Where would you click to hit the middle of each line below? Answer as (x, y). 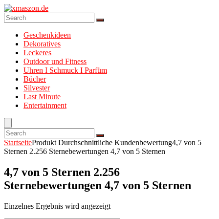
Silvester (37, 88)
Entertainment (45, 105)
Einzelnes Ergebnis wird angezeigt (57, 206)
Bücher (35, 79)
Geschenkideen (47, 35)
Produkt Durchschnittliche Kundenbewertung (102, 142)
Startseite (18, 142)
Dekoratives (42, 44)
